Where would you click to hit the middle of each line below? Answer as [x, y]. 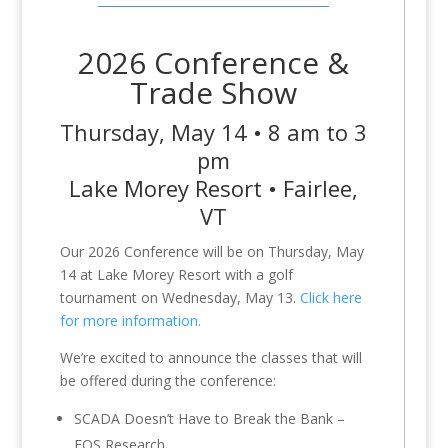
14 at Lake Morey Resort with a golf [176, 274]
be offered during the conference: [167, 380]
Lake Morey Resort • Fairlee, [213, 187]
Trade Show [213, 92]
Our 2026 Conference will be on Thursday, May [211, 251]
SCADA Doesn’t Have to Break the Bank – [209, 418]
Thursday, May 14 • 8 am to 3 [213, 131]
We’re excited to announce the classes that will [210, 357]
